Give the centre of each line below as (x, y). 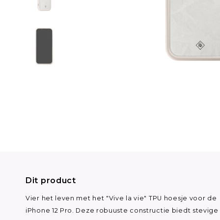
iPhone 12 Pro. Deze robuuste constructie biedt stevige (122, 210)
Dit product (51, 180)
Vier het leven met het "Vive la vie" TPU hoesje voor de (121, 198)
